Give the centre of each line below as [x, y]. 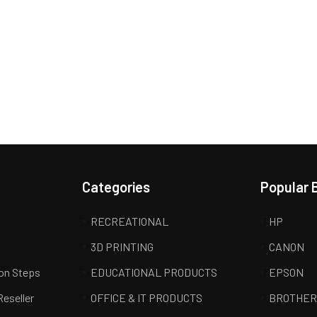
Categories [116, 187]
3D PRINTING [122, 247]
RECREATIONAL [129, 221]
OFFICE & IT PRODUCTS [146, 298]
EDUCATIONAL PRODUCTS [154, 272]
